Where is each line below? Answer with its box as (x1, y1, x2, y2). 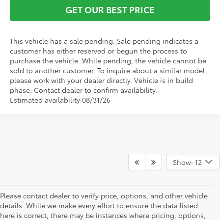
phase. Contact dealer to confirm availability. (10, 84, 158, 95)
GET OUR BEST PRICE (65, 2, 155, 16)
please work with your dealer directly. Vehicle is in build (10, 75, 193, 85)
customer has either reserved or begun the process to (10, 45, 188, 55)
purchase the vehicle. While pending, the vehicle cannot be (10, 55, 207, 65)
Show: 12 (172, 157, 202, 167)
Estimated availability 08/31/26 (10, 94, 111, 105)
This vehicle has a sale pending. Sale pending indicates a (10, 35, 199, 46)
